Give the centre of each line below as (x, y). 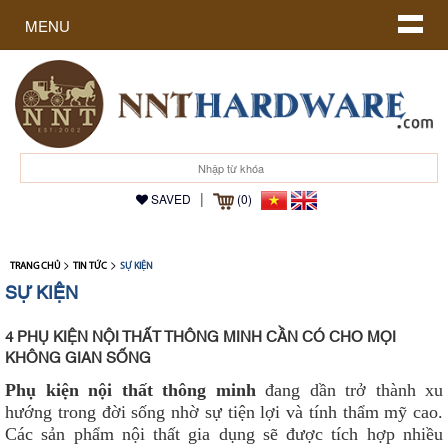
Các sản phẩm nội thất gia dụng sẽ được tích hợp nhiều (224, 434)
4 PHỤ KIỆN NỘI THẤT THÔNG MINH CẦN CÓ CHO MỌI (200, 338)
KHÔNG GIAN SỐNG (78, 359)
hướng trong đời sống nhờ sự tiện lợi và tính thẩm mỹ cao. (224, 412)
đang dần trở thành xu (349, 390)
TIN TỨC (90, 267)
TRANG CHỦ (35, 267)
